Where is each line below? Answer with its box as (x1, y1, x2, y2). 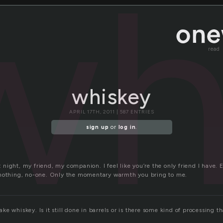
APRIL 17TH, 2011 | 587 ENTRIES (69, 109, 154, 115)
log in (118, 124, 136, 131)
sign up (86, 124, 109, 131)
